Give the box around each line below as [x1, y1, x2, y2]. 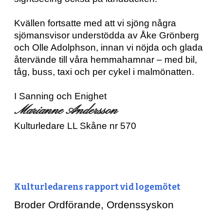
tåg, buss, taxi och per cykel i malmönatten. [14, 67, 195, 77]
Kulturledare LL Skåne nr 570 [14, 121, 137, 131]
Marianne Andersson [14, 103, 117, 119]
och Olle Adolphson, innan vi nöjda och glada [14, 42, 203, 53]
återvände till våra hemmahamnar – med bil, [14, 54, 198, 65]
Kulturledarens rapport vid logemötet [14, 182, 181, 192]
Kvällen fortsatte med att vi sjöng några [14, 18, 177, 28]
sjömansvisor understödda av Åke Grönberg [14, 30, 200, 40]
